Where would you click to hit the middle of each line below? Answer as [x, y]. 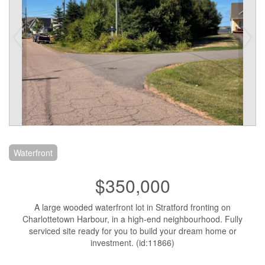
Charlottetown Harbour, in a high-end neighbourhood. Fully [132, 219]
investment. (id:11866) [132, 242]
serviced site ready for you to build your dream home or [132, 230]
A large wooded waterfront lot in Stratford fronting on [132, 207]
